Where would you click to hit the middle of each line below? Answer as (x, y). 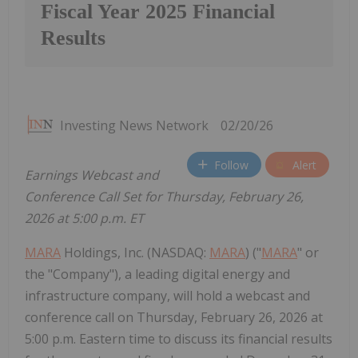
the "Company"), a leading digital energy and (157, 274)
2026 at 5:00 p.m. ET (84, 219)
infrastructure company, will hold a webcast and (167, 296)
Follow (231, 165)
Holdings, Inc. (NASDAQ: (135, 253)
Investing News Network (134, 126)
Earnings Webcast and (92, 175)
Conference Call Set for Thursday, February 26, (164, 197)
